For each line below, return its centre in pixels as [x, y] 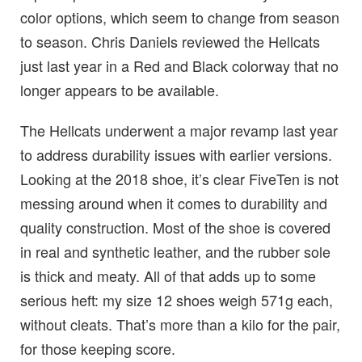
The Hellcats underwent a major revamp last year [179, 130]
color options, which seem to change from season [180, 17]
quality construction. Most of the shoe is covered [175, 227]
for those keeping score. [98, 349]
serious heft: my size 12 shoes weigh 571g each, [177, 300]
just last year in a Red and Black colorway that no [179, 66]
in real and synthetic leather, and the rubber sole [175, 252]
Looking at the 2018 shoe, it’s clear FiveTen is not [179, 179]
